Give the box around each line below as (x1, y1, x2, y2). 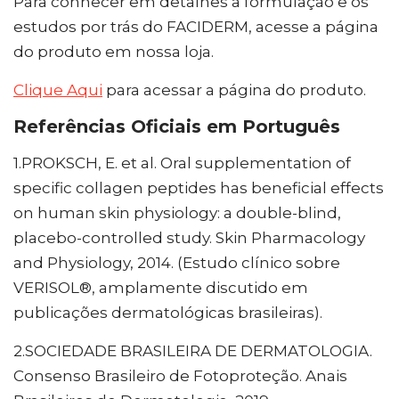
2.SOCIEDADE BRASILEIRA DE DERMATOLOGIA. (13, 341, 372, 360)
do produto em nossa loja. (13, 42, 214, 61)
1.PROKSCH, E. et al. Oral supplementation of (13, 153, 351, 172)
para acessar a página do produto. (102, 80, 366, 99)
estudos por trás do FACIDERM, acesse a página (13, 17, 379, 36)
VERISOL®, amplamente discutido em (13, 278, 308, 297)
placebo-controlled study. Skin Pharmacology (13, 228, 365, 247)
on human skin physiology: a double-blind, (13, 203, 341, 222)
